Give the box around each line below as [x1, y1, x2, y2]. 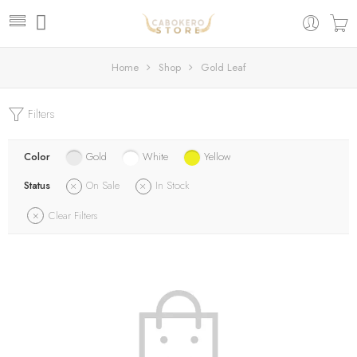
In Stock [155, 178, 189, 193]
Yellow [204, 149, 230, 164]
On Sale [86, 178, 120, 193]
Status [24, 178, 50, 193]
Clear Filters [49, 208, 97, 223]
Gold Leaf [200, 60, 246, 75]
